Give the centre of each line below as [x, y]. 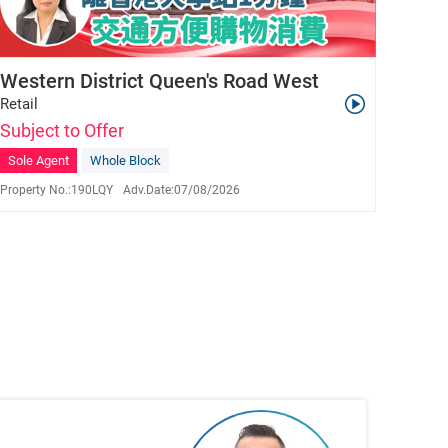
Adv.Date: [149, 190]
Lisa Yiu [86, 220]
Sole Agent [39, 161]
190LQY [92, 190]
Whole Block [126, 161]
